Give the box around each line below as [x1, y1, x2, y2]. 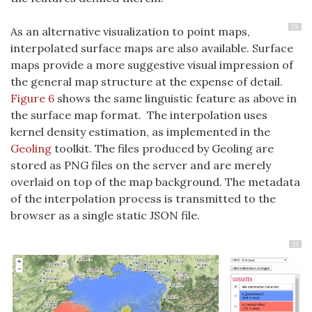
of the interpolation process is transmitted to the [10, 192, 276, 206]
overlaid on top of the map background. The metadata [10, 175, 300, 189]
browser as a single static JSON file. [10, 208, 200, 223]
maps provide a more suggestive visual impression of [10, 58, 293, 72]
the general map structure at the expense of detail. [10, 75, 283, 89]
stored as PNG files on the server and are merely [10, 158, 271, 173]
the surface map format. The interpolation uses [10, 108, 267, 123]
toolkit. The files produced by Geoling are [52, 141, 274, 156]
